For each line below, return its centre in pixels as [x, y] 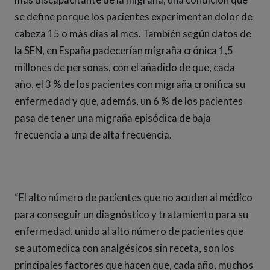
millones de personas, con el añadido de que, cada [125, 67]
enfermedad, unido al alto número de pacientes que [129, 231]
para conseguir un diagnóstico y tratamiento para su [131, 214]
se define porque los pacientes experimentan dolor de [133, 17]
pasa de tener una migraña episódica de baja [113, 118]
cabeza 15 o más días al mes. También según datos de [133, 33]
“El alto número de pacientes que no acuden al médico [133, 197]
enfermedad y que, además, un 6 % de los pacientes [129, 101]
